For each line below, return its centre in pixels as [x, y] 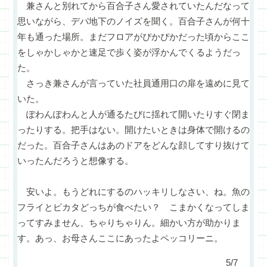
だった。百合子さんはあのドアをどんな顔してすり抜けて [133, 145]
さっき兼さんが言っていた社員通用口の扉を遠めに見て [133, 83]
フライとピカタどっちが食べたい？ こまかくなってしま [133, 207]
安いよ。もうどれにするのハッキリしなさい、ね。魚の [133, 192]
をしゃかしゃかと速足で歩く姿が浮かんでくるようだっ [129, 52]
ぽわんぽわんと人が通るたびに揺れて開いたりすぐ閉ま [133, 114]
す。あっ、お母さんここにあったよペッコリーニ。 [120, 238]
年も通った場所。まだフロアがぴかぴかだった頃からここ [133, 37]
